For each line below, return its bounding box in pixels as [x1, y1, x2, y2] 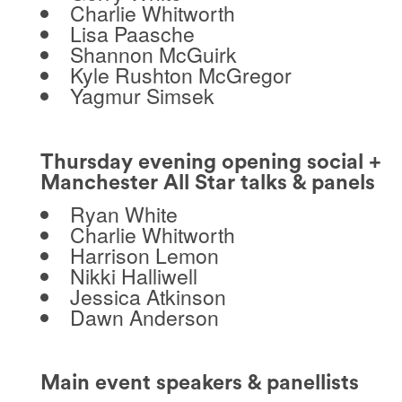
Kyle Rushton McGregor [69, 60, 292, 91]
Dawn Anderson [69, 301, 219, 332]
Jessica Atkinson [69, 281, 226, 311]
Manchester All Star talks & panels [39, 172, 375, 194]
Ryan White [69, 198, 178, 229]
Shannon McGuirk [69, 39, 237, 70]
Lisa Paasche [69, 19, 195, 49]
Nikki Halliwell [69, 260, 197, 291]
